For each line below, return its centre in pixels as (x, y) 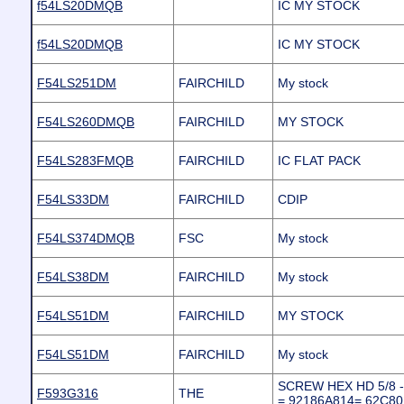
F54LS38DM (73, 277)
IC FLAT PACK (319, 161)
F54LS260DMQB (86, 122)
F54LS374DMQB (86, 238)
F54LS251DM (77, 83)
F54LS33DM (73, 199)
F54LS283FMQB (85, 161)
